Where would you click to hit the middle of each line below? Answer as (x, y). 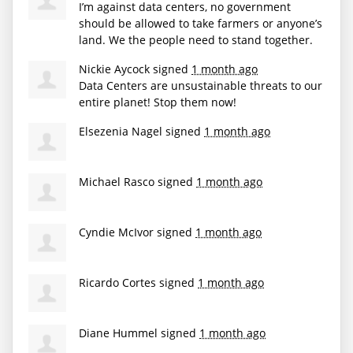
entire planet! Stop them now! (158, 102)
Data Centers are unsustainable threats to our (201, 85)
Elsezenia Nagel (121, 131)
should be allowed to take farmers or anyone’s (201, 23)
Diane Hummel (118, 333)
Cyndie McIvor (116, 232)
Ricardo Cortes (117, 282)
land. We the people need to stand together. (196, 39)
